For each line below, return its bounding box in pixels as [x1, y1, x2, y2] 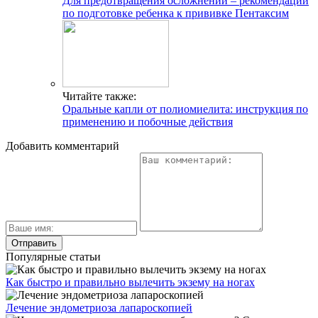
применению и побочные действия [62, 115, 233, 128]
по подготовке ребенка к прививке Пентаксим [62, 6, 289, 19]
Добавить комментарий [6, 139, 119, 152]
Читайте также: [62, 89, 136, 102]
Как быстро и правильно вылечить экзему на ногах [6, 275, 255, 288]
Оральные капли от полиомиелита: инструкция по [62, 102, 308, 115]
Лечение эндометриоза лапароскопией [6, 301, 192, 314]
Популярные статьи [6, 250, 101, 263]
